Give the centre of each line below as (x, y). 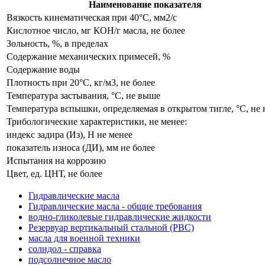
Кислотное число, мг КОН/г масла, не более (96, 30)
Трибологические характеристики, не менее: (97, 121)
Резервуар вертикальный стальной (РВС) (111, 227)
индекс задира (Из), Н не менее (70, 134)
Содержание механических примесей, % (88, 56)
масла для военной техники (84, 238)
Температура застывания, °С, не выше (83, 95)
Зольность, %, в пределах (57, 43)
